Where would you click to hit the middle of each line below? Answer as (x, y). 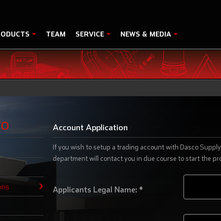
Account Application (90, 127)
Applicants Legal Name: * (98, 189)
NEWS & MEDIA (147, 34)
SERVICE (91, 34)
